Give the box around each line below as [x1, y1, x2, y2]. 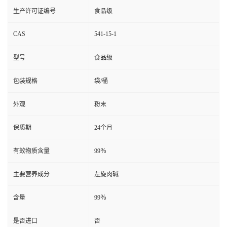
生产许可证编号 [13, 7, 56, 15]
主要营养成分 [13, 170, 50, 178]
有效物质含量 [13, 147, 50, 155]
